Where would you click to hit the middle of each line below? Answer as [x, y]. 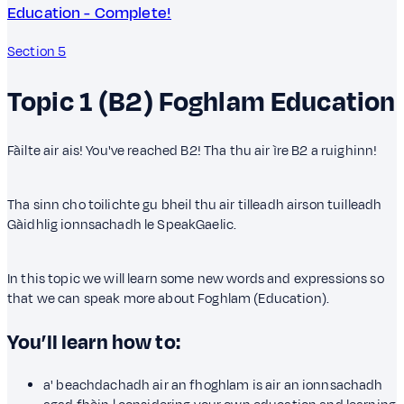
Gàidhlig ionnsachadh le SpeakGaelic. [122, 225]
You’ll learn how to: [94, 342]
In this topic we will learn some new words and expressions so [196, 280]
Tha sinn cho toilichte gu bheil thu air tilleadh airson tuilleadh [195, 206]
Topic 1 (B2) [80, 102]
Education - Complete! [90, 14]
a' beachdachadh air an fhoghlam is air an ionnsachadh [213, 385]
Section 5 [37, 52]
